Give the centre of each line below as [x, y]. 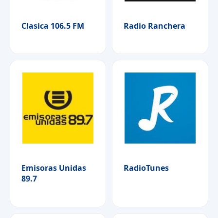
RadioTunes [146, 168]
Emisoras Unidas [54, 168]
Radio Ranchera [154, 26]
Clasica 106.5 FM [53, 26]
